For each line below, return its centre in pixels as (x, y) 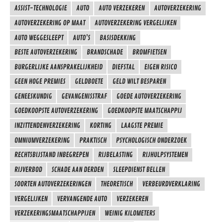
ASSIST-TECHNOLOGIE (40, 8)
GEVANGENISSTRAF (84, 96)
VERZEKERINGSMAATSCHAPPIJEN (55, 213)
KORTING (100, 125)
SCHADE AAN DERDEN (77, 169)
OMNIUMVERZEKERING (42, 140)
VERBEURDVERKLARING (171, 184)
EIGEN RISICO (160, 67)
